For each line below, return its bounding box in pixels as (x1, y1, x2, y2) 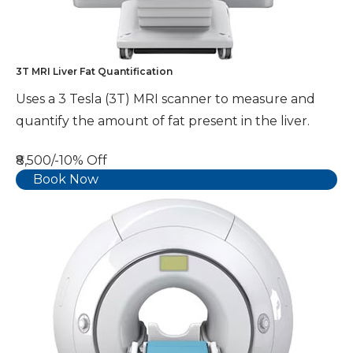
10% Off (59, 152, 107, 168)
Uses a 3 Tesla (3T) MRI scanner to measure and (16, 91, 315, 106)
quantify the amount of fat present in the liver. (16, 113, 310, 128)
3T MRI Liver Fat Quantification (16, 65, 173, 77)
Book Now (33, 171, 98, 187)
